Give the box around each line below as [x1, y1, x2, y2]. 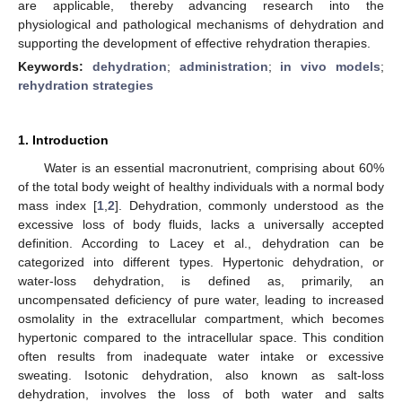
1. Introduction [18, 132, 109, 147]
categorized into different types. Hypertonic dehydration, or [18, 254, 384, 269]
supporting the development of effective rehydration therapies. [18, 35, 371, 50]
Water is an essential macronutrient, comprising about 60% [43, 160, 384, 175]
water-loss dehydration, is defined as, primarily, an [18, 273, 384, 288]
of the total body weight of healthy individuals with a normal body [18, 179, 384, 194]
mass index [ [18, 197, 97, 213]
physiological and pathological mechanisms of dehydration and [18, 16, 384, 31]
